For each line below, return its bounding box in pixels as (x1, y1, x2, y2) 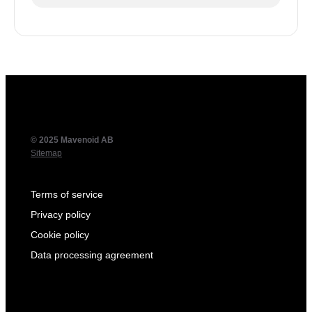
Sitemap (31, 148, 62, 158)
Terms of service (31, 188, 103, 200)
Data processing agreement (31, 249, 153, 260)
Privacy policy (31, 208, 91, 220)
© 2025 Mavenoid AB (31, 134, 114, 145)
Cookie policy (31, 228, 89, 240)
